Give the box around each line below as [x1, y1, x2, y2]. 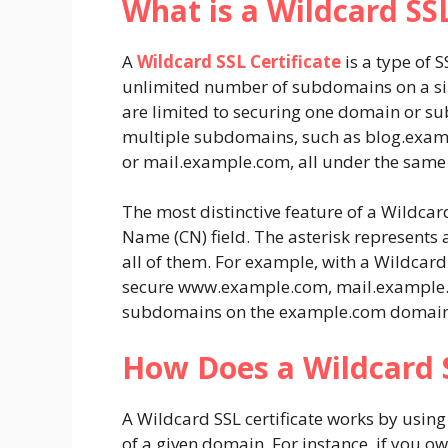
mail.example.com [143, 149, 290, 173]
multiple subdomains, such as [122, 124, 365, 148]
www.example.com [178, 275, 328, 299]
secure [122, 275, 178, 299]
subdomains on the [122, 300, 279, 324]
